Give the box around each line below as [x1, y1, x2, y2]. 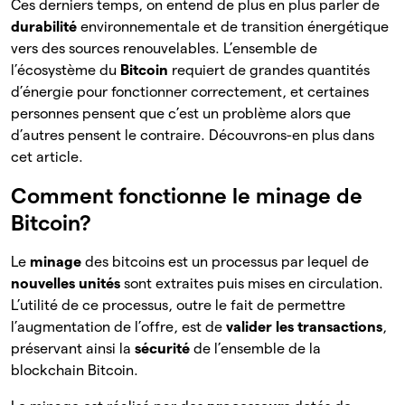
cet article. [11, 149, 83, 165]
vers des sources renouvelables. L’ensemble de [11, 41, 317, 57]
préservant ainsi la [11, 341, 135, 357]
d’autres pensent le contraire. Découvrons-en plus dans [11, 127, 374, 144]
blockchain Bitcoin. [11, 363, 138, 379]
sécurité [135, 341, 193, 357]
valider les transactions [226, 319, 382, 335]
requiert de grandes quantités [172, 62, 370, 79]
